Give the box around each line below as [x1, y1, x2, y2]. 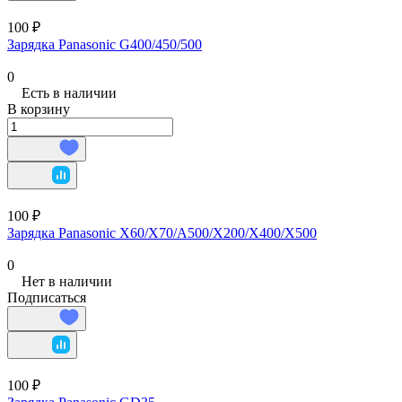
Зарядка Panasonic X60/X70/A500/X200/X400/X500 [7, 224, 317, 240]
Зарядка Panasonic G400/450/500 [7, 36, 202, 52]
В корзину [7, 100, 70, 117]
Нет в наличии [22, 273, 112, 289]
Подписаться [7, 289, 86, 305]
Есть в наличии [22, 84, 117, 100]
